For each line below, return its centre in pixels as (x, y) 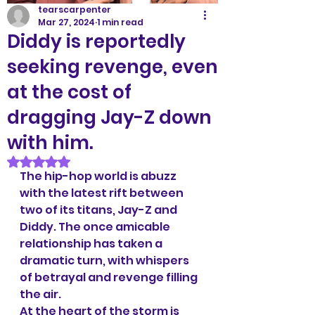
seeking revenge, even (112, 66)
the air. (40, 294)
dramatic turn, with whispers (105, 260)
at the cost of (69, 92)
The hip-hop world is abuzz (99, 176)
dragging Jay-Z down (109, 117)
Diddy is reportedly (96, 41)
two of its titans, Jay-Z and (99, 210)
